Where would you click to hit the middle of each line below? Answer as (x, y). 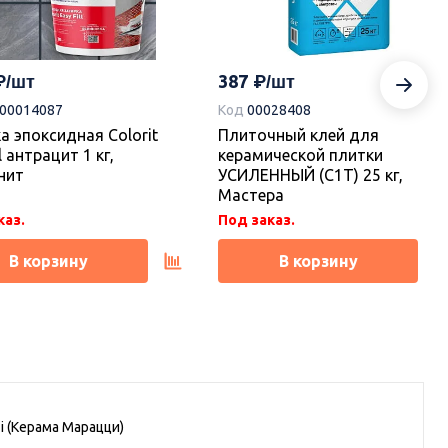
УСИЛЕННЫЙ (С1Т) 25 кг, (310, 174)
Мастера (251, 194)
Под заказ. (256, 219)
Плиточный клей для (298, 134)
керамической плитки (300, 154)
